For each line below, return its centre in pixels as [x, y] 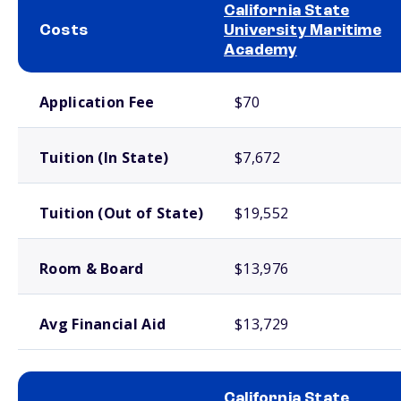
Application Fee [97, 102]
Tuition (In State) [104, 158]
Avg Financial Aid [103, 324]
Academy [260, 51]
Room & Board [92, 269]
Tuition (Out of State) [122, 213]
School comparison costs [71, 80]
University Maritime [303, 31]
